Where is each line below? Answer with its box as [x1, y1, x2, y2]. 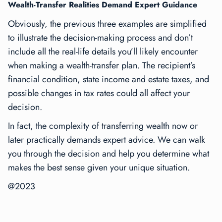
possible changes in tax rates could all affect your [8, 87, 190, 100]
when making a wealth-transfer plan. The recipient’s [8, 59, 195, 72]
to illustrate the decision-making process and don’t [8, 31, 193, 45]
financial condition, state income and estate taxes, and [8, 73, 209, 86]
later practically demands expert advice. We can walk [8, 133, 205, 147]
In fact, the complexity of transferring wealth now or [8, 119, 198, 133]
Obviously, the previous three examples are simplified [8, 17, 207, 31]
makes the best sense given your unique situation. [8, 161, 190, 174]
